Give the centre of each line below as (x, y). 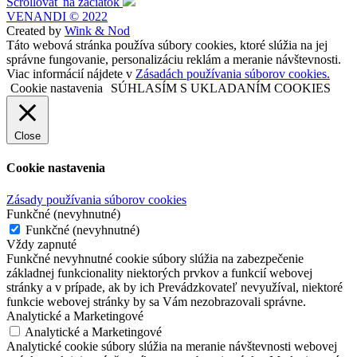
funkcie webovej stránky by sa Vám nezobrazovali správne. (156, 301)
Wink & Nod (97, 31)
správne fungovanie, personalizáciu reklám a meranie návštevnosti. (174, 59)
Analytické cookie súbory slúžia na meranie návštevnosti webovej (172, 346)
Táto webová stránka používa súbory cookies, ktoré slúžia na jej (167, 45)
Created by (35, 31)
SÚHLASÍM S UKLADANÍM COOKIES (221, 88)
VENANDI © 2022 (57, 16)
